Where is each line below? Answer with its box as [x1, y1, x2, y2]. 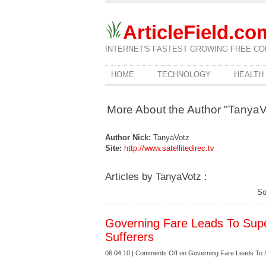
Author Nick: [105, 133, 151, 142]
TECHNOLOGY [157, 70, 211, 79]
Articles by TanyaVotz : [105, 171, 207, 182]
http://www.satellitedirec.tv [124, 144, 214, 153]
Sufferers [105, 230, 154, 243]
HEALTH [234, 70, 264, 79]
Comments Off [135, 249, 178, 256]
